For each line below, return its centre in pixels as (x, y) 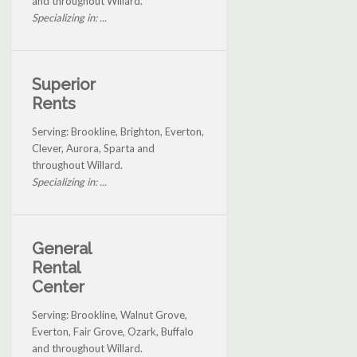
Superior (64, 85)
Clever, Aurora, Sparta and (93, 149)
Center (58, 287)
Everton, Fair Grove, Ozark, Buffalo (113, 332)
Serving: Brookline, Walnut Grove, (110, 315)
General (61, 249)
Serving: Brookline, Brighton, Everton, (118, 132)
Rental (56, 268)
